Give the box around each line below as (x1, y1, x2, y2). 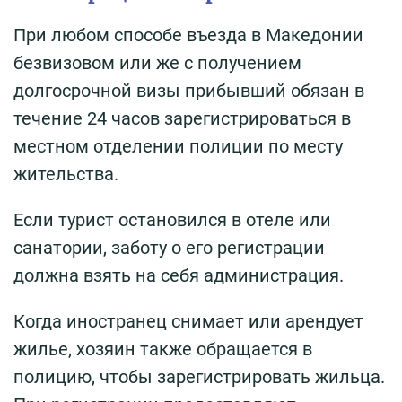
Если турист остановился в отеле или (13, 209, 331, 232)
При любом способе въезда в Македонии (13, 24, 363, 47)
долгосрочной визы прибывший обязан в (13, 80, 364, 102)
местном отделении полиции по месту (13, 135, 343, 158)
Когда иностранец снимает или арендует (13, 310, 363, 333)
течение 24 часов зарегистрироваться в (13, 108, 351, 130)
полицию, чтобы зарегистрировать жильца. (13, 366, 385, 389)
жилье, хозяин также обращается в (13, 338, 312, 361)
